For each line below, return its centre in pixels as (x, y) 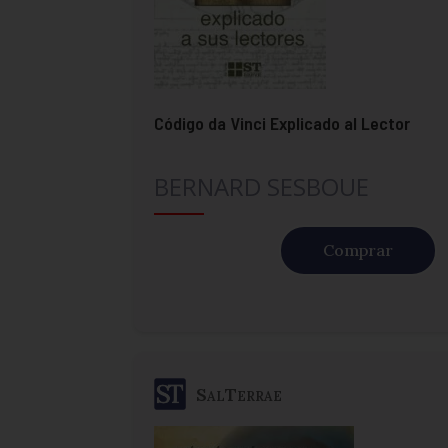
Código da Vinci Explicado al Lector (282, 123)
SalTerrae (239, 394)
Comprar (357, 250)
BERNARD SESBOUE (262, 187)
